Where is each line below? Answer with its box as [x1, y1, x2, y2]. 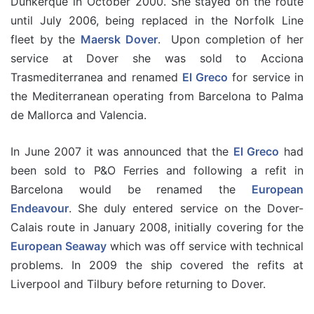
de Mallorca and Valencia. [11, 108, 146, 122]
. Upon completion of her [157, 32, 304, 46]
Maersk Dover [81, 32, 158, 46]
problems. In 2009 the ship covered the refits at [11, 258, 303, 272]
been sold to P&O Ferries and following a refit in [11, 163, 303, 177]
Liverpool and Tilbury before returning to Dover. [11, 277, 266, 291]
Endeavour [11, 201, 69, 215]
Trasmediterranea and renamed [11, 70, 182, 84]
